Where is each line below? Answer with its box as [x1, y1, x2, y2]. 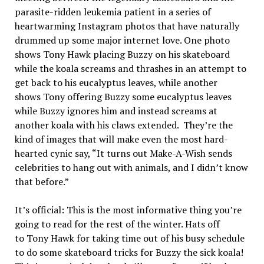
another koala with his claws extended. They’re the [14, 118, 233, 131]
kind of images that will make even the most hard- [14, 132, 228, 146]
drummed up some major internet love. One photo [14, 33, 230, 47]
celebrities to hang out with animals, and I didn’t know [14, 160, 248, 174]
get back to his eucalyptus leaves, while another [14, 75, 217, 89]
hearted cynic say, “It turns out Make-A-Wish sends [14, 146, 232, 160]
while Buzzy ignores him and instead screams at [14, 104, 217, 117]
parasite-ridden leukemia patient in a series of [14, 5, 211, 18]
